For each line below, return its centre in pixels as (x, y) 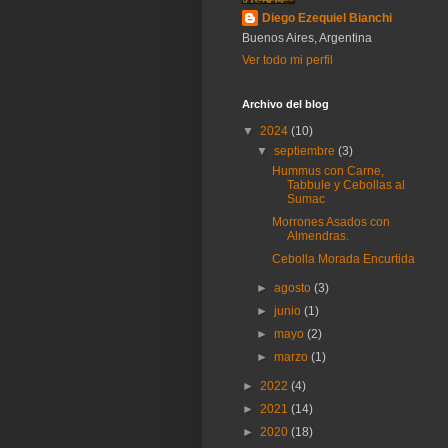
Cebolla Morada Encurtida (343, 259)
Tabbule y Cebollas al (345, 185)
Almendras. (317, 236)
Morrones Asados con (330, 222)
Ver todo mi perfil (287, 60)
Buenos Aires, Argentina (307, 38)
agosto (294, 288)
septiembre (306, 151)
